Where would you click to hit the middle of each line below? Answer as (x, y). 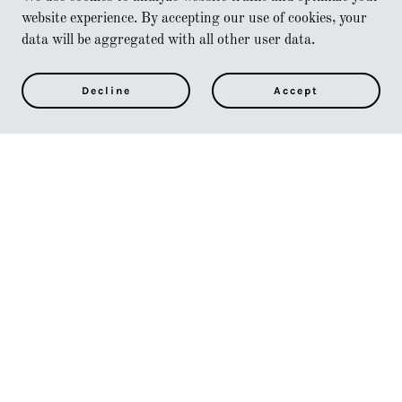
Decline (106, 91)
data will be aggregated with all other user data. (168, 40)
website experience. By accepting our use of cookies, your (194, 19)
